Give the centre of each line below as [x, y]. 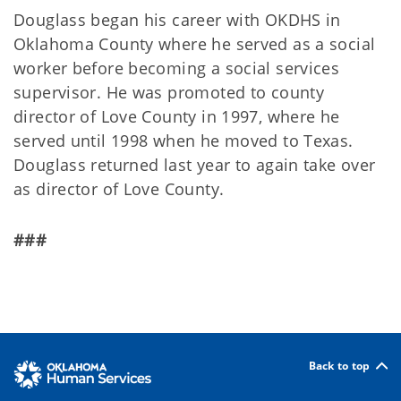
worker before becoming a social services [177, 68]
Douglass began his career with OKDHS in [177, 20]
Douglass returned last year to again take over [195, 165]
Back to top [339, 365]
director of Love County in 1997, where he [177, 116]
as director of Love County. [119, 189]
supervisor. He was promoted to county [169, 92]
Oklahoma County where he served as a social [195, 44]
